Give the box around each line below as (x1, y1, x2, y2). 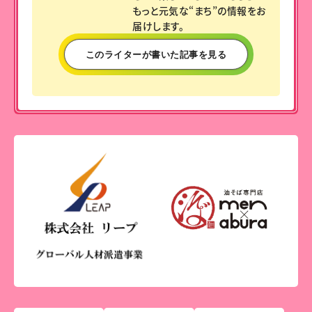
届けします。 (132, 19, 185, 33)
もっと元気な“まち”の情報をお (132, 3, 266, 18)
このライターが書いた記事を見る (85, 48, 227, 60)
